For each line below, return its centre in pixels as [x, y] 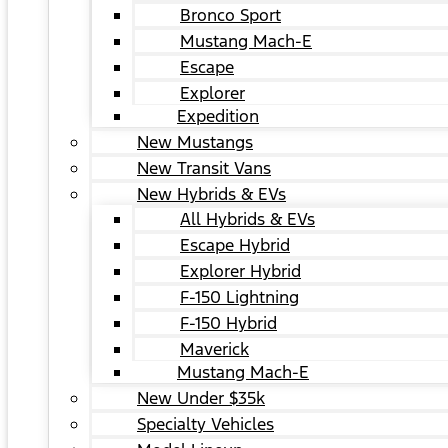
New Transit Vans [204, 168]
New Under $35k [201, 398]
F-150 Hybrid [228, 323]
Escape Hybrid [235, 245]
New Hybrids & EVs [211, 194]
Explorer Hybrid [240, 271]
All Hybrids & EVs [247, 219]
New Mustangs [195, 142]
